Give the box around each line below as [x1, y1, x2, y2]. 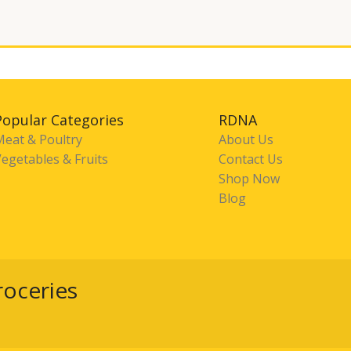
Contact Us [218, 150, 283, 168]
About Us [218, 130, 273, 148]
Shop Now [218, 169, 280, 187]
